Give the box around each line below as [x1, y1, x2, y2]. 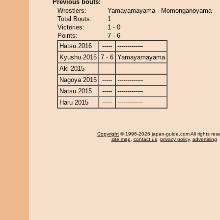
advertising [192, 137, 217, 142]
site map [111, 137, 131, 142]
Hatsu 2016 [59, 42, 92, 50]
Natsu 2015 [59, 87, 92, 95]
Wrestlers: [57, 7, 86, 14]
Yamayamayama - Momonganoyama [108, 7, 212, 14]
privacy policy [160, 137, 190, 142]
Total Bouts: [57, 15, 92, 23]
